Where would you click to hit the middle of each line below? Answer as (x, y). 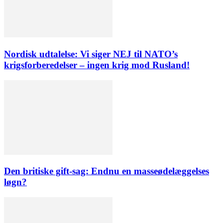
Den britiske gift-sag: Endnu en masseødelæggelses (107, 171)
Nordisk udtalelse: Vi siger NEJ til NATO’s (91, 54)
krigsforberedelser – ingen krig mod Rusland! (97, 65)
